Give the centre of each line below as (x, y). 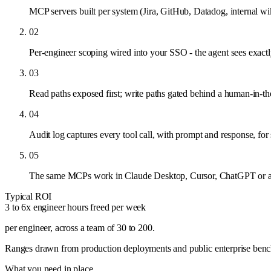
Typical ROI (28, 196)
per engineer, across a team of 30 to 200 (79, 227)
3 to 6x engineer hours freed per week (76, 207)
